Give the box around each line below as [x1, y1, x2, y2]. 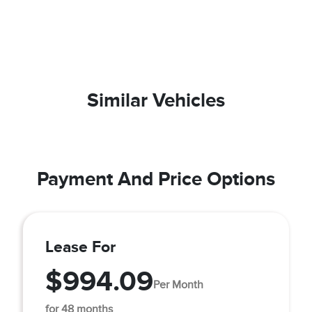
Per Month [153, 278, 203, 291]
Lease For [45, 237, 116, 256]
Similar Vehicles [87, 89, 225, 111]
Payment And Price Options [37, 168, 275, 189]
